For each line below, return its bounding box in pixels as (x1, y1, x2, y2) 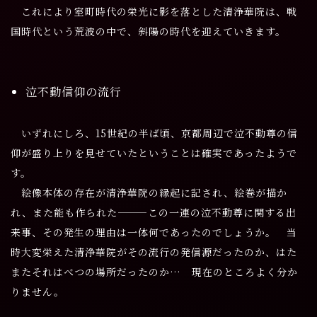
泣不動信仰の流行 (25, 83, 122, 100)
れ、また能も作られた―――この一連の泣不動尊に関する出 (11, 204, 296, 219)
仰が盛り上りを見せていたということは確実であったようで (11, 145, 297, 160)
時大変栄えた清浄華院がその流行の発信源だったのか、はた (11, 244, 297, 259)
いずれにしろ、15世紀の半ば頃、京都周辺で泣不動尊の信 (11, 125, 298, 140)
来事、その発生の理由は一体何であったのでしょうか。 (11, 224, 276, 239)
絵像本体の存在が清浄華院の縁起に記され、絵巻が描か (11, 185, 287, 200)
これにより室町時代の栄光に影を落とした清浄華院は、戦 (11, 4, 297, 18)
